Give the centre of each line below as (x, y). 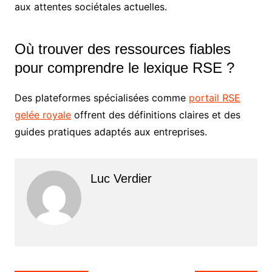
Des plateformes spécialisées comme (101, 98)
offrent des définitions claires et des (155, 115)
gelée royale (42, 115)
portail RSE (214, 98)
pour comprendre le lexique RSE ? (124, 68)
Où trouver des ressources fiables (122, 49)
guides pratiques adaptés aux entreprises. (110, 132)
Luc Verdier (121, 178)
